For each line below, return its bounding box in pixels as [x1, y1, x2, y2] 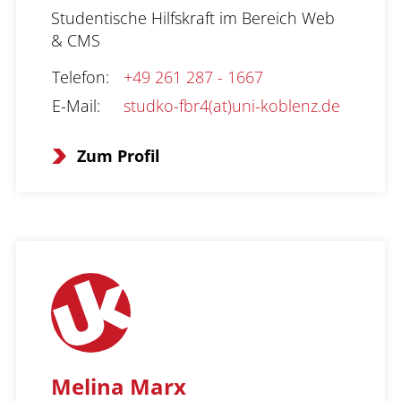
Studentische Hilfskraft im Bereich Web [51, 7, 335, 29]
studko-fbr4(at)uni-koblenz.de [124, 95, 340, 116]
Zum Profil [77, 145, 160, 166]
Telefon [52, 66, 106, 88]
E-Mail [52, 95, 97, 116]
